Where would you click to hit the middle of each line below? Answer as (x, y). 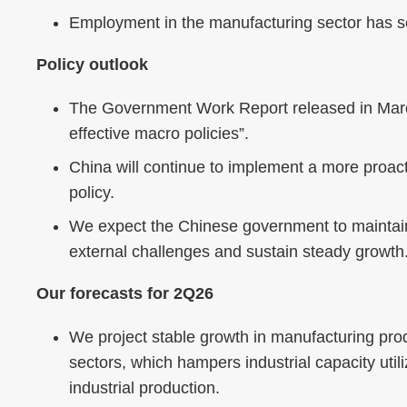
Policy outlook (92, 65)
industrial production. (144, 388)
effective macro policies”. (159, 134)
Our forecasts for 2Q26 (125, 294)
